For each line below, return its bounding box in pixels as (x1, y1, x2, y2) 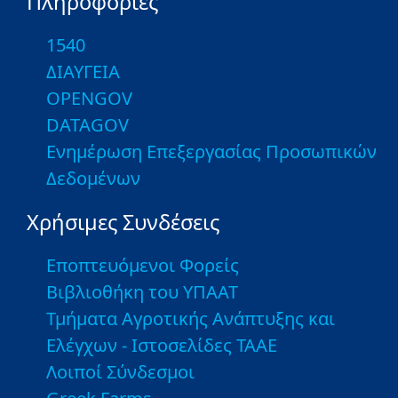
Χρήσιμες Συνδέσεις (27, 207, 219, 236)
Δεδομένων (46, 165, 140, 190)
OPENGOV (46, 85, 132, 110)
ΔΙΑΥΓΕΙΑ (46, 59, 120, 84)
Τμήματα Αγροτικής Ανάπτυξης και (46, 306, 335, 330)
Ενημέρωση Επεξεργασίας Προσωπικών (46, 139, 377, 163)
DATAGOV (46, 112, 129, 137)
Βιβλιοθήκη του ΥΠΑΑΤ (46, 279, 238, 304)
